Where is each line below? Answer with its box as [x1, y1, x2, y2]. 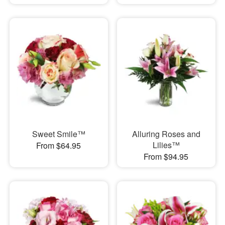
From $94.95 [144, 151, 189, 163]
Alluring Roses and [132, 128, 200, 140]
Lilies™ [152, 139, 180, 151]
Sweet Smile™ [32, 128, 85, 140]
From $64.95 [36, 140, 81, 152]
